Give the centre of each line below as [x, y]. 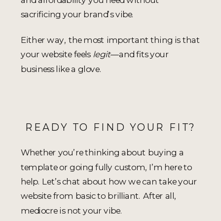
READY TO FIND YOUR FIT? [110, 127]
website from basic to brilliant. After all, [98, 196]
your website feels [57, 54]
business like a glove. [61, 69]
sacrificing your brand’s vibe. [77, 14]
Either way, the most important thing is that [110, 39]
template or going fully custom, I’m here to [107, 167]
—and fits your [140, 54]
